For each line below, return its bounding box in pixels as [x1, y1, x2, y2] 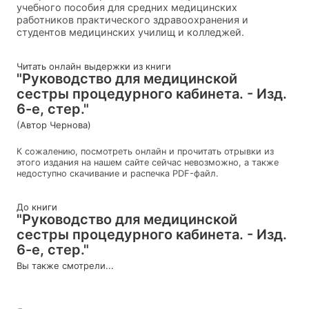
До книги [17, 201, 57, 212]
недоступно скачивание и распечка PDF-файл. [17, 168, 219, 179]
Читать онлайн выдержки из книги [17, 60, 171, 72]
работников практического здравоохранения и [17, 13, 248, 26]
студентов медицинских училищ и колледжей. [17, 26, 244, 38]
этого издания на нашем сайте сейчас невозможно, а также [17, 157, 279, 168]
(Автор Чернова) [17, 119, 91, 130]
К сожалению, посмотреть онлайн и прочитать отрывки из [17, 146, 274, 157]
